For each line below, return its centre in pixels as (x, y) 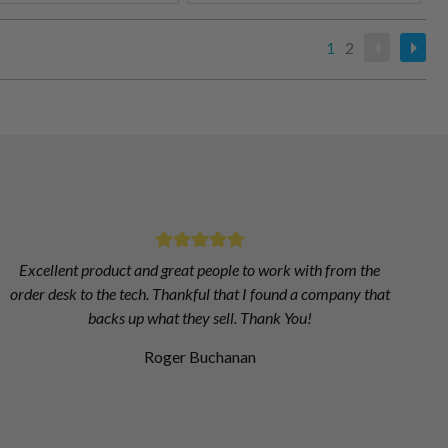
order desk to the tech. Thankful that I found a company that (199, 294)
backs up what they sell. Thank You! (199, 318)
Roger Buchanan (199, 357)
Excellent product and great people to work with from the (200, 270)
